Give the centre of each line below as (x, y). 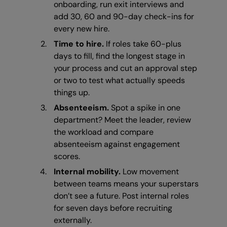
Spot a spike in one (145, 108)
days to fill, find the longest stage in (119, 56)
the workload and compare (104, 132)
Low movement (150, 172)
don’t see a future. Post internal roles (121, 196)
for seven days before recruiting (113, 208)
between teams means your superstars (126, 184)
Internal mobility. (87, 172)
